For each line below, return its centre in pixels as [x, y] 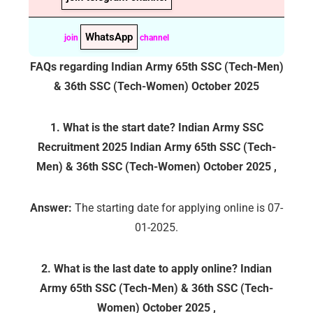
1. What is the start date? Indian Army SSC [156, 128]
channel [153, 38]
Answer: [51, 208]
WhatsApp [109, 37]
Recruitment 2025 [83, 147]
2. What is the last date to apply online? [141, 269]
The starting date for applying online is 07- [177, 208]
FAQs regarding [70, 67]
